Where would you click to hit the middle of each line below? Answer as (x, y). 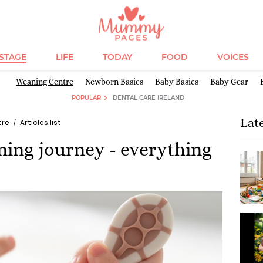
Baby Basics (177, 82)
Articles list (41, 122)
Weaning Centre (45, 82)
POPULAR (87, 98)
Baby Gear (229, 82)
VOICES (233, 57)
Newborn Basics (114, 82)
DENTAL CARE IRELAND (148, 98)
